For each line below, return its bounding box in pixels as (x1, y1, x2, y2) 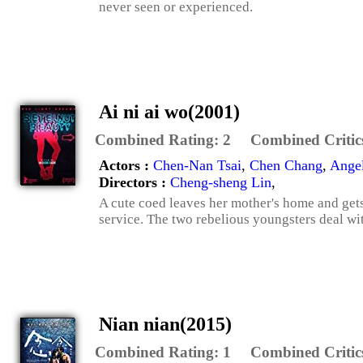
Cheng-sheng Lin (170, 173, 271, 190)
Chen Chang (250, 156, 322, 173)
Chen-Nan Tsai (153, 156, 241, 173)
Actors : (99, 156, 153, 173)
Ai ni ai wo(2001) (99, 100, 240, 122)
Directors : (99, 173, 170, 190)
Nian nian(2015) (99, 313, 232, 335)
